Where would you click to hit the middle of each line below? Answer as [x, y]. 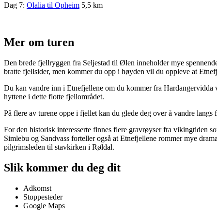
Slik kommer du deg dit [62, 168]
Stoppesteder [43, 197]
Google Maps [44, 206]
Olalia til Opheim [53, 5]
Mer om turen [39, 42]
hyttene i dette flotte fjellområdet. [54, 97]
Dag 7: [15, 5]
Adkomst [37, 188]
